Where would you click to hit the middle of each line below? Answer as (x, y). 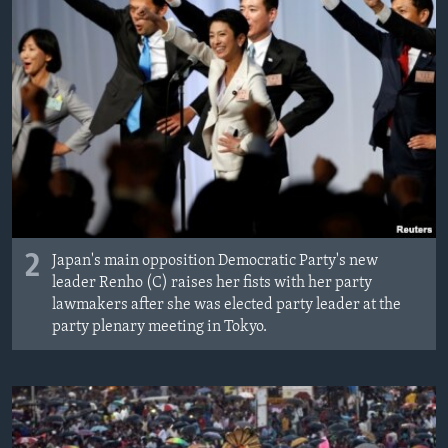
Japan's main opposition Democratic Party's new (215, 261)
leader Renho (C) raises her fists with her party (212, 283)
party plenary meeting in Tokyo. (159, 327)
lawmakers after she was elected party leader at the (226, 305)
